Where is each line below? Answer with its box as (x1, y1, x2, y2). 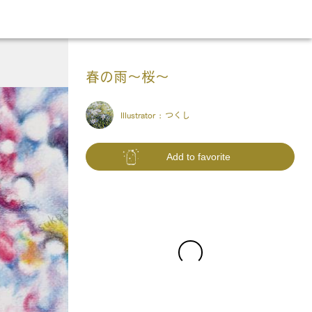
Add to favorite (166, 151, 231, 162)
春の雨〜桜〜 (86, 70, 169, 84)
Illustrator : (120, 111, 165, 119)
